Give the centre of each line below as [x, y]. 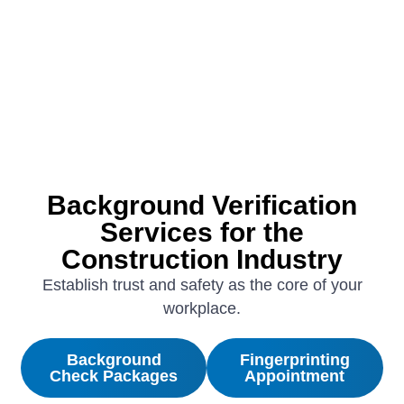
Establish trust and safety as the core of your [202, 285]
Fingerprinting [294, 359]
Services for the [202, 232]
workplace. [202, 308]
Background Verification [202, 205]
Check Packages [114, 376]
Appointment [295, 376]
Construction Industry [202, 259]
